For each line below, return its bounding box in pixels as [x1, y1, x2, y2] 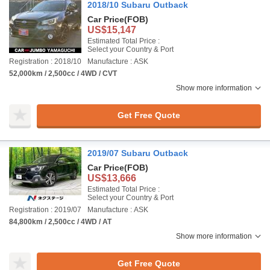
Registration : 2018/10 [9, 57, 81, 66]
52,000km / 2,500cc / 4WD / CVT [9, 69, 117, 78]
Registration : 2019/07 [9, 206, 81, 214]
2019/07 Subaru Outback [87, 148, 188, 158]
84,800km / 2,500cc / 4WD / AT [9, 218, 111, 226]
